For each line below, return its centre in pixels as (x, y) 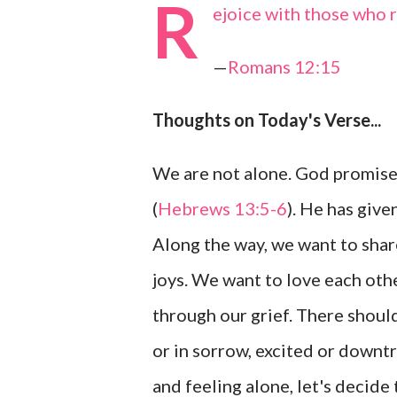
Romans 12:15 (284, 66)
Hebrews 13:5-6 (222, 208)
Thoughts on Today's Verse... (267, 120)
